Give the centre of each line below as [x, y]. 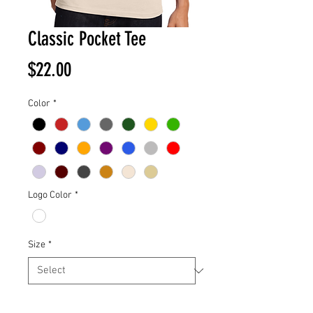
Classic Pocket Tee [87, 39]
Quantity [45, 303]
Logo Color [50, 196]
